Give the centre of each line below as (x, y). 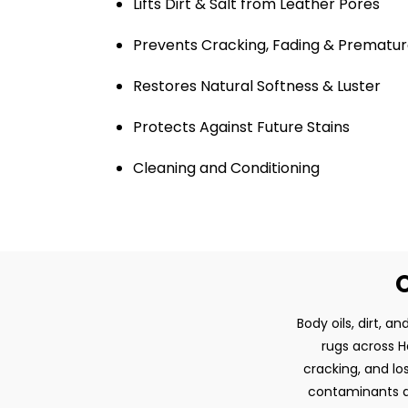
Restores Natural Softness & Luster (257, 86)
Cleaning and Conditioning (226, 168)
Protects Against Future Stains (241, 127)
